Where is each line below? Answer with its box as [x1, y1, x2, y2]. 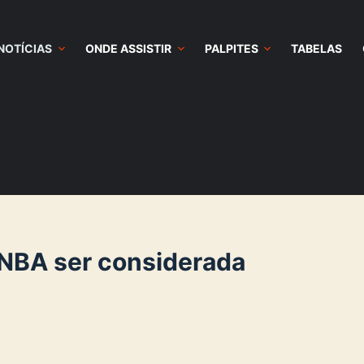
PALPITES [204, 41, 258, 55]
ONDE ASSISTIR [84, 41, 171, 55]
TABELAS [291, 41, 343, 55]
